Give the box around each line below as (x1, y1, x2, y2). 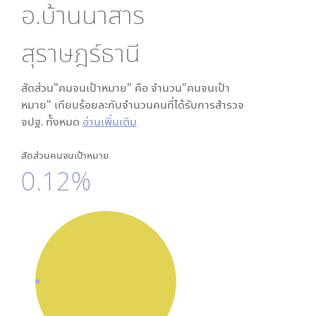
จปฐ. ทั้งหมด (20, 114, 83, 129)
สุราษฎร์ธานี (20, 35, 140, 70)
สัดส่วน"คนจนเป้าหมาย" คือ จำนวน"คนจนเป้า (20, 80, 230, 95)
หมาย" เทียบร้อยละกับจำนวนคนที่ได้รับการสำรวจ (20, 97, 244, 112)
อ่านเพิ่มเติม (82, 114, 137, 129)
